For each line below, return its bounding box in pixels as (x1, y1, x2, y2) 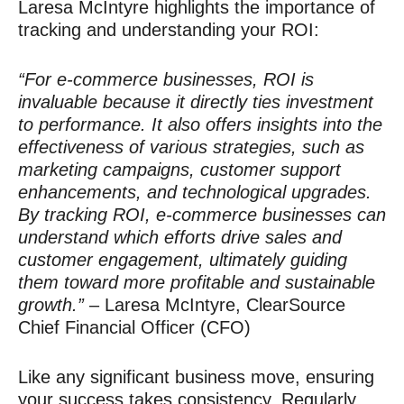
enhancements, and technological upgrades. (18, 182, 372, 202)
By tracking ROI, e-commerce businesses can (18, 205, 386, 225)
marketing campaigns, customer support (18, 160, 341, 179)
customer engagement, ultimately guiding (18, 250, 347, 270)
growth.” (18, 295, 89, 315)
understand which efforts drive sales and (18, 227, 342, 247)
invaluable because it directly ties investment (18, 92, 373, 112)
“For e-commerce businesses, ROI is (18, 69, 314, 89)
